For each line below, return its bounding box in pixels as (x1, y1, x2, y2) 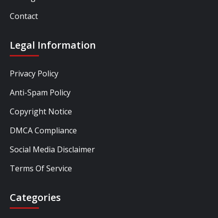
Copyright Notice (10, 106, 72, 117)
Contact (10, 10, 38, 21)
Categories (10, 190, 61, 204)
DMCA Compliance (10, 125, 77, 136)
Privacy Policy (10, 68, 58, 79)
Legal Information (10, 38, 96, 52)
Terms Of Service (10, 163, 72, 174)
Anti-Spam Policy (10, 87, 71, 98)
